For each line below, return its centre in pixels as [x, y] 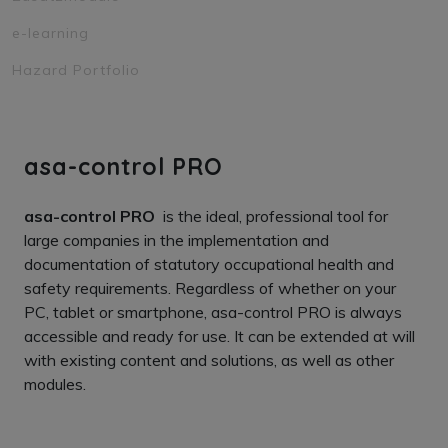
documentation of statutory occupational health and [209, 264]
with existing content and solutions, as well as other [209, 360]
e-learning [50, 33]
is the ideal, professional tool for [273, 216]
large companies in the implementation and [176, 240]
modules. [55, 384]
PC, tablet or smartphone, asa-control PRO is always [213, 312]
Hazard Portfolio [76, 70]
